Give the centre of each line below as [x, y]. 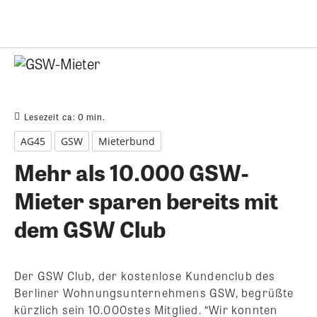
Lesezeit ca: [51, 116]
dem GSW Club [90, 228]
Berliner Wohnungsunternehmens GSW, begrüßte [154, 292]
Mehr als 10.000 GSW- [131, 171]
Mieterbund [127, 141]
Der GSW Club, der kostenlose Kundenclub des [145, 275]
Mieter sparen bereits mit [146, 200]
